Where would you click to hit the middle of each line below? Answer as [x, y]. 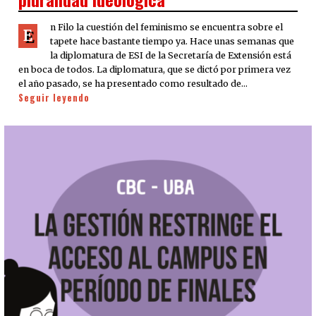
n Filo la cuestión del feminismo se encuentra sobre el [166, 28]
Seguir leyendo [54, 98]
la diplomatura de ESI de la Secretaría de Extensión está [171, 56]
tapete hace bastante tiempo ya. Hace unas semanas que [172, 42]
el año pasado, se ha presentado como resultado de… [133, 84]
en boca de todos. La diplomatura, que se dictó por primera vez [154, 70]
